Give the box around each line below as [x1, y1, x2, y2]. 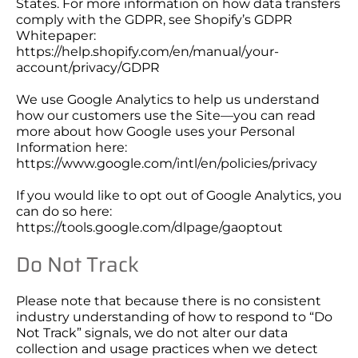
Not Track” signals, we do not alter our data [16, 325, 288, 340]
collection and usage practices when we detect [16, 341, 318, 356]
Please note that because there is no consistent [16, 293, 321, 308]
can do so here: [16, 204, 112, 219]
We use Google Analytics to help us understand [16, 92, 320, 107]
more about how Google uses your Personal [16, 124, 295, 139]
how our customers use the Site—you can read [16, 108, 316, 123]
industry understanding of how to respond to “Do [16, 309, 332, 324]
